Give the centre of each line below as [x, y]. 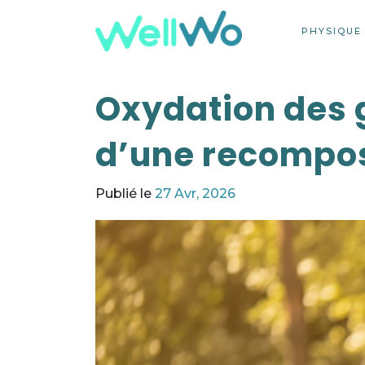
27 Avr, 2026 [195, 194]
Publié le [125, 194]
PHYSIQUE [332, 31]
